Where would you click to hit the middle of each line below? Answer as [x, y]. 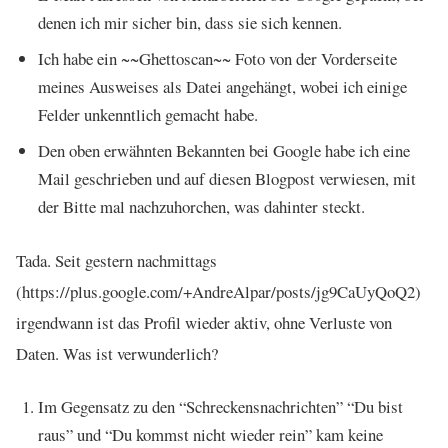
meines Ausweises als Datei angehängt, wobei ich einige [222, 86]
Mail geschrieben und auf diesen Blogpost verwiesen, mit [227, 178]
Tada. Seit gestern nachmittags [116, 260]
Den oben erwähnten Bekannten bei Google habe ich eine [224, 150]
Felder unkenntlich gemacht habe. [148, 114]
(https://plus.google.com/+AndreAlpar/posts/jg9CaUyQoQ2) [218, 291]
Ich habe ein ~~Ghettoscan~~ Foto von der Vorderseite [217, 58]
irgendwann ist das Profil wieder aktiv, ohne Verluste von [204, 322]
